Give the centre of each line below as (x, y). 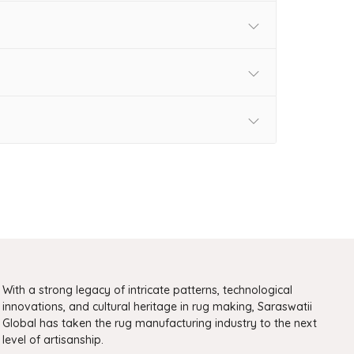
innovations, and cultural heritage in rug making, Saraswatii (158, 306)
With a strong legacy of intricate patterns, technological (148, 290)
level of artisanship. (53, 339)
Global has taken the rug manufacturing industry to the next (160, 323)
